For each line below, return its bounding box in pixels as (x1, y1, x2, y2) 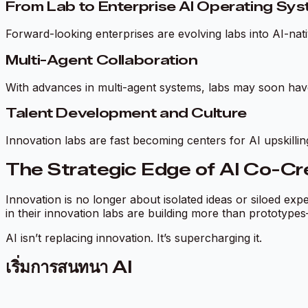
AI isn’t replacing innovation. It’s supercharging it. (5, 230, 262, 245)
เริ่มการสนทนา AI (5, 256, 132, 277)
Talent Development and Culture (5, 105, 247, 122)
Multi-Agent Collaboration (5, 52, 198, 68)
